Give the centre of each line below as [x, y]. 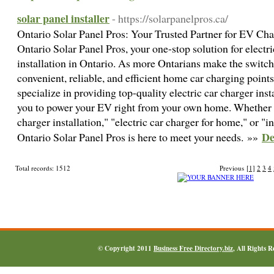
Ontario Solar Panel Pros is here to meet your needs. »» [139, 137]
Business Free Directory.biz [193, 248]
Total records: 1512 [43, 168]
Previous [233, 168]
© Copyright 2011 [126, 248]
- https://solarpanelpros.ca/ [170, 18]
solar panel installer [63, 18]
